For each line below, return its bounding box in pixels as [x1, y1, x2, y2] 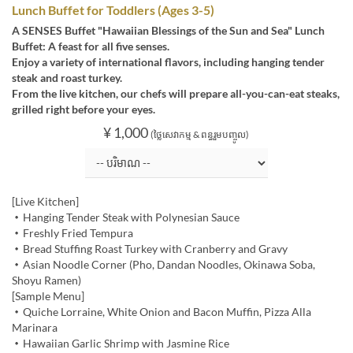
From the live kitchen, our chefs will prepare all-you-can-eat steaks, [12, 87, 340, 101]
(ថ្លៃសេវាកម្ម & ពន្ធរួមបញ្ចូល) [150, 128, 250, 141]
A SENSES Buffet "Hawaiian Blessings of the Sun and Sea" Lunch [12, 24, 325, 38]
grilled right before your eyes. [12, 102, 155, 117]
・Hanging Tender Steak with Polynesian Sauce [12, 210, 240, 225]
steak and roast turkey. [12, 71, 122, 85]
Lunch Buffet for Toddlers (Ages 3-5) [12, 2, 214, 18]
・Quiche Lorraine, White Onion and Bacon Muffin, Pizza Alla [12, 305, 311, 319]
